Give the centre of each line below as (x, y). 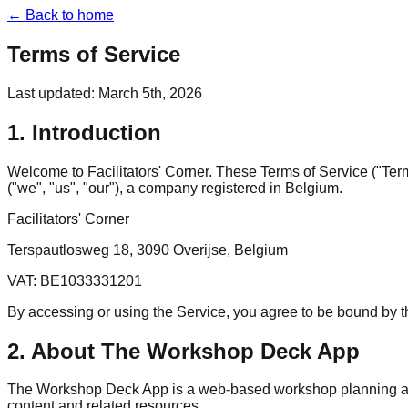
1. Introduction (84, 132)
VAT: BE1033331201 (75, 280)
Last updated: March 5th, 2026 (105, 93)
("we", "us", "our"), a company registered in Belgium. (175, 188)
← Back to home (61, 15)
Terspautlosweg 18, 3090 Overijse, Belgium (148, 250)
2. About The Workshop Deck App (184, 351)
